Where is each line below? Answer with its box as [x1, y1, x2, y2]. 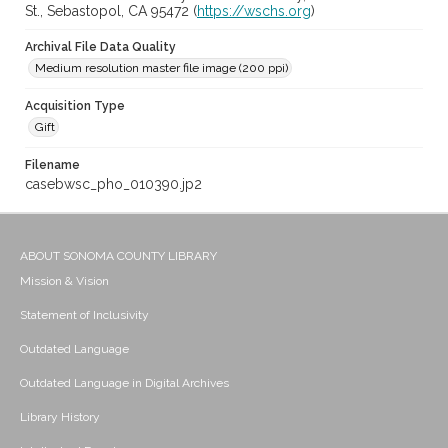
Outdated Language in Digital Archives [20, 376, 229, 391]
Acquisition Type [25, 99, 125, 114]
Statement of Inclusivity [20, 308, 149, 323]
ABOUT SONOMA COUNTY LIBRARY [20, 249, 217, 264]
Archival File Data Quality [25, 40, 176, 55]
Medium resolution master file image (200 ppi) [35, 61, 288, 76]
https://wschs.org [197, 3, 311, 20]
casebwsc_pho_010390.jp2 [25, 176, 202, 193]
